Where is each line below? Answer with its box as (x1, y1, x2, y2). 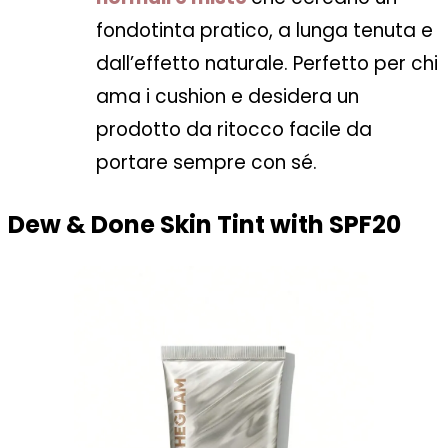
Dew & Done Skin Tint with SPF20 (8, 208, 401, 241)
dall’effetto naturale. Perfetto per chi (96, 50, 438, 77)
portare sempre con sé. (96, 149, 317, 176)
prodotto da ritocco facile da (96, 116, 372, 143)
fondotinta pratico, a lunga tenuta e (96, 17, 433, 44)
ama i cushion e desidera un (96, 83, 359, 110)
